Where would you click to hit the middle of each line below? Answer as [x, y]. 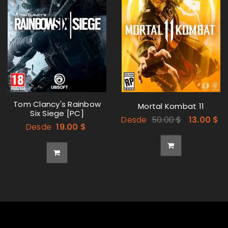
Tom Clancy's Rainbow [57, 104]
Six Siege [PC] [57, 113]
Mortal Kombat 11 [171, 106]
